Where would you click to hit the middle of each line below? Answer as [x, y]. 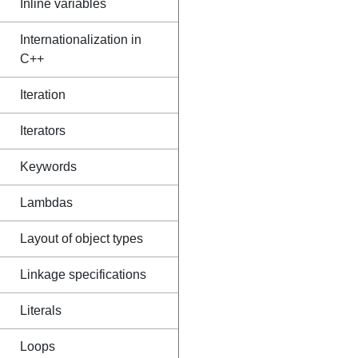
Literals [41, 310]
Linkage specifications [83, 274]
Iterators [43, 131]
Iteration [43, 95]
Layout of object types [82, 239]
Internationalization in [81, 40]
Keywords [48, 167]
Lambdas [46, 203]
